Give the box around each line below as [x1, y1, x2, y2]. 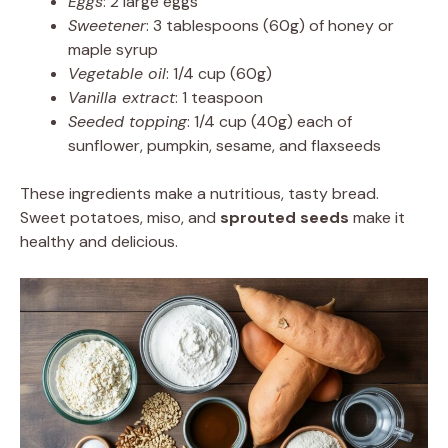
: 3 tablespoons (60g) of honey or [146, 15, 394, 37]
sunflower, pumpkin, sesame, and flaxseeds [68, 135, 381, 157]
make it [349, 207, 405, 229]
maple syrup [68, 39, 158, 61]
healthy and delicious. [20, 231, 178, 253]
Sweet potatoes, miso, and [20, 207, 220, 229]
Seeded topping [68, 111, 187, 133]
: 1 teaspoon [175, 87, 263, 109]
